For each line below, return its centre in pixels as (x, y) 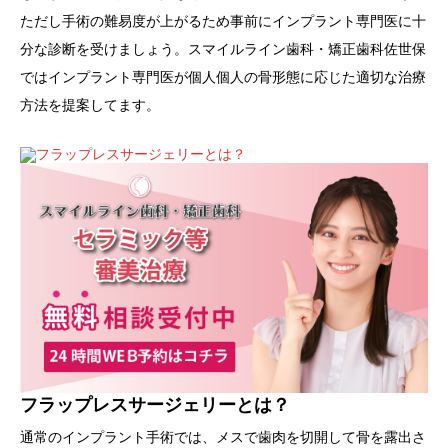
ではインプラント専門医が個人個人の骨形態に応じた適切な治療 (223, 77)
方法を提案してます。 (90, 105)
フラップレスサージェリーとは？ (155, 404)
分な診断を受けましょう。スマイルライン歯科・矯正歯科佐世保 (223, 49)
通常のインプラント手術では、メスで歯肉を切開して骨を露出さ (223, 436)
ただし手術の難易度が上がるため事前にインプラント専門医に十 (223, 21)
